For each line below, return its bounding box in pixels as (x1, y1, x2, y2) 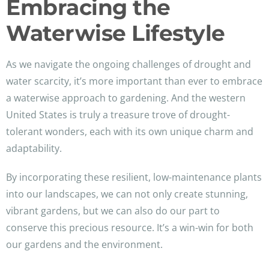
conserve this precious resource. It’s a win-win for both (6, 221, 253, 235)
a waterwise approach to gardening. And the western (6, 91, 246, 105)
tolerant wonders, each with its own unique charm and (6, 125, 253, 139)
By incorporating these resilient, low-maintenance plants (6, 171, 262, 184)
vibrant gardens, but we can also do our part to (6, 204, 220, 218)
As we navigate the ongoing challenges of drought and (6, 58, 251, 71)
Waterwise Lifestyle (6, 20, 225, 47)
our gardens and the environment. (6, 238, 163, 252)
